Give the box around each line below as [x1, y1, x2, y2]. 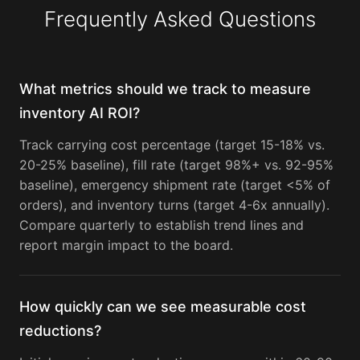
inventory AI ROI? [19, 104, 140, 122]
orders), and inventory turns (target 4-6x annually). [19, 197, 329, 214]
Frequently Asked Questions [44, 6, 316, 32]
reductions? [19, 322, 101, 340]
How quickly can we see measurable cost [19, 298, 306, 316]
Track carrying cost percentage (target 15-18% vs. [19, 137, 325, 153]
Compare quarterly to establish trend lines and [19, 217, 304, 234]
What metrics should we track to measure [19, 80, 311, 98]
